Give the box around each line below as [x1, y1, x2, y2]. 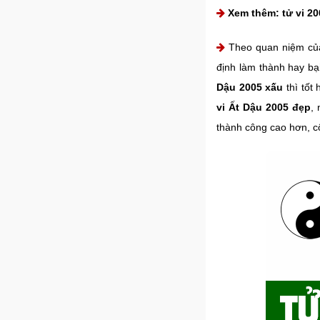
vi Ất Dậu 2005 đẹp [216, 101, 311, 113]
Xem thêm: [228, 7, 282, 19]
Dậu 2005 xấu [216, 81, 284, 93]
